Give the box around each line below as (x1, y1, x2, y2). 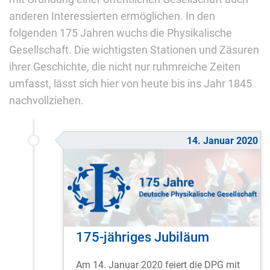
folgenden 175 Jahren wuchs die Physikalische (9, 27, 232, 39)
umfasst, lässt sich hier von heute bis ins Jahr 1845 (9, 77, 252, 90)
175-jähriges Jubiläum (76, 229, 209, 245)
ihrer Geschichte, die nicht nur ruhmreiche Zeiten (9, 60, 240, 73)
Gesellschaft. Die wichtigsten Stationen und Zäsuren (9, 43, 259, 56)
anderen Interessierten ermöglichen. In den (9, 10, 215, 22)
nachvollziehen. (9, 94, 84, 107)
